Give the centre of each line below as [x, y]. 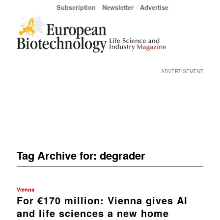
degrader [122, 155]
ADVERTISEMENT [182, 71]
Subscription [76, 7]
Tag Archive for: [58, 155]
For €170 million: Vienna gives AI [102, 200]
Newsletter [118, 7]
